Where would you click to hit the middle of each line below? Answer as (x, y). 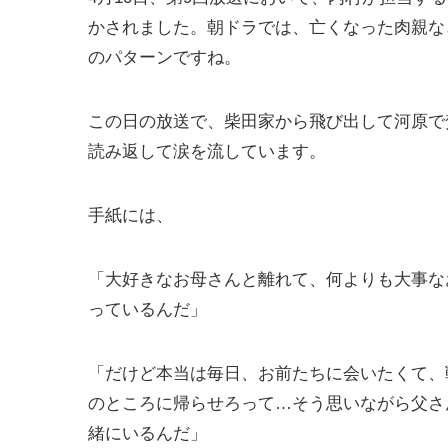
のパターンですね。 (164, 57)
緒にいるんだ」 (147, 433)
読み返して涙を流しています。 (207, 151)
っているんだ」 (147, 309)
